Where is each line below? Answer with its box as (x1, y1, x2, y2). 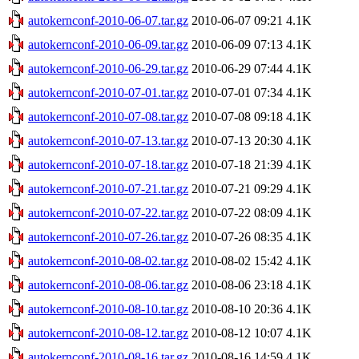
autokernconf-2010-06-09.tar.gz (28, 37, 188, 51)
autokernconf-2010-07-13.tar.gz (28, 133, 188, 147)
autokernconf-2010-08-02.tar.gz (28, 253, 188, 268)
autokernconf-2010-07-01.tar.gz (28, 85, 188, 99)
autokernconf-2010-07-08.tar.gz (28, 109, 188, 123)
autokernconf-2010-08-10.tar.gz (28, 301, 188, 316)
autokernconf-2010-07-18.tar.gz (28, 157, 188, 171)
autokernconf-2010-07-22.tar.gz (28, 205, 188, 220)
